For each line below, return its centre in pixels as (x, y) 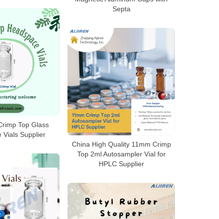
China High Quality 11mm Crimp (121, 144)
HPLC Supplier (121, 164)
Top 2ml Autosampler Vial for (121, 154)
